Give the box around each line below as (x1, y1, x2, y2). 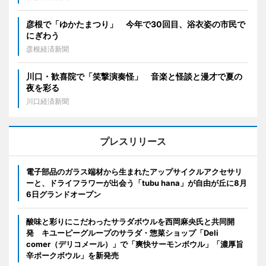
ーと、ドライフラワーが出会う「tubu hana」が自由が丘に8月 (26, 178, 247, 188)
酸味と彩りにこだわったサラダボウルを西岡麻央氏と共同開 (26, 217, 235, 227)
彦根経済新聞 (26, 45, 69, 54)
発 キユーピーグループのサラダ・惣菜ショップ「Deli (26, 228, 218, 238)
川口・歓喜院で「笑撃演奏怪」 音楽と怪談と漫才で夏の (26, 71, 242, 82)
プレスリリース (100, 135, 166, 148)
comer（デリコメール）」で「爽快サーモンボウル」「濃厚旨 (26, 239, 243, 249)
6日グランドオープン (26, 189, 101, 199)
